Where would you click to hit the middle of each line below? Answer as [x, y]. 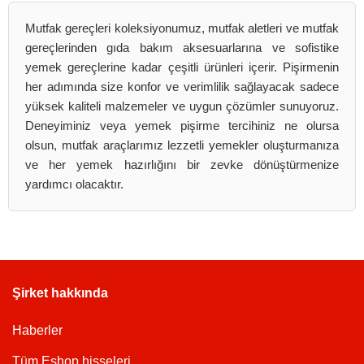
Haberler [37, 330]
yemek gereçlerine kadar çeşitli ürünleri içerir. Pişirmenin [182, 67]
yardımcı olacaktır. [74, 184]
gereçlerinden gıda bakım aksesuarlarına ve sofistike [182, 48]
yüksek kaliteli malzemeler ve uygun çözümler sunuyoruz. [182, 106]
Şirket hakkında [60, 293]
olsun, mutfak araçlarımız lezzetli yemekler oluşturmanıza [182, 145]
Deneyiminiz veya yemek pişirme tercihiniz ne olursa [182, 126]
